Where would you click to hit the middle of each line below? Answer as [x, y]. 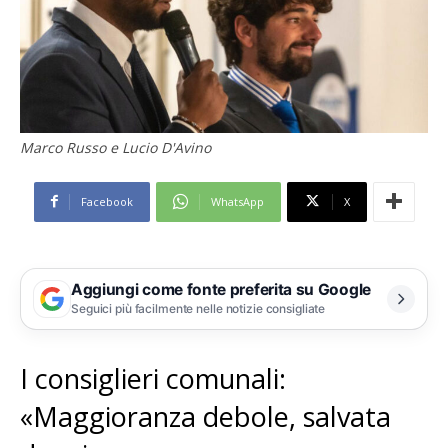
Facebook [106, 201]
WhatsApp [237, 201]
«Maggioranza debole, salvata [205, 416]
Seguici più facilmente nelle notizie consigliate [198, 309]
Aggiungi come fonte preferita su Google [221, 290]
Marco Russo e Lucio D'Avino [115, 147]
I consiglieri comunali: [153, 378]
